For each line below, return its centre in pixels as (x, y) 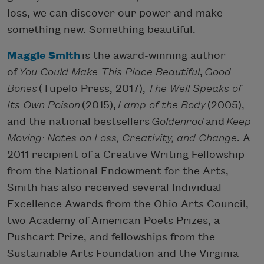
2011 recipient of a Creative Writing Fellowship (126, 154)
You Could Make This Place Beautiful (109, 72)
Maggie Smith (44, 55)
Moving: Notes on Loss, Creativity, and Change (122, 138)
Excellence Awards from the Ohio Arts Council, (128, 204)
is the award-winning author (153, 55)
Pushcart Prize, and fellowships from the (111, 237)
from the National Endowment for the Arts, (118, 171)
